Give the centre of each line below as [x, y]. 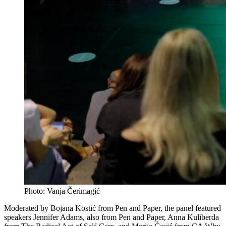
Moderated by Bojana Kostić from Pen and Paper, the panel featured [112, 208]
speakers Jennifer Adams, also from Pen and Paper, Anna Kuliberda [111, 217]
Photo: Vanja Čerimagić [62, 191]
